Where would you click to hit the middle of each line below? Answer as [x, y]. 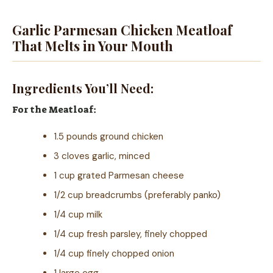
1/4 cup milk [78, 214]
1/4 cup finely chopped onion [114, 253]
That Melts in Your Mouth [93, 45]
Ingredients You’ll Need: [83, 88]
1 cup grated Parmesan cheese [119, 175]
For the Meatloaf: [54, 109]
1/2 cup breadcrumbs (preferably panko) [137, 195]
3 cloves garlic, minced [102, 156]
